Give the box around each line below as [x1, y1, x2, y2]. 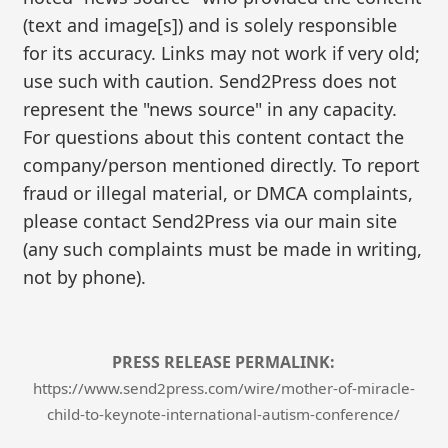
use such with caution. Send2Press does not [23, 68, 398, 93]
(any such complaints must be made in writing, [23, 236, 423, 261]
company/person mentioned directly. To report [23, 152, 421, 177]
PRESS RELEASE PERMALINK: [112, 350, 336, 373]
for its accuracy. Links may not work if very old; [23, 40, 421, 65]
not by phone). [23, 264, 147, 289]
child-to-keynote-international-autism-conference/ [47, 403, 401, 424]
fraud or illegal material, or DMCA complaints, [23, 180, 414, 205]
